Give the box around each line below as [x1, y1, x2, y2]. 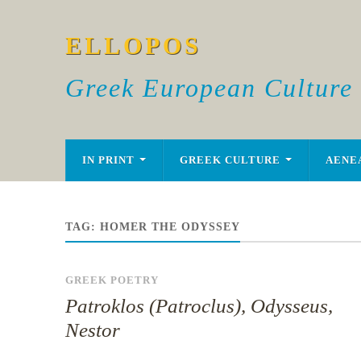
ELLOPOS [64, 32, 201, 59]
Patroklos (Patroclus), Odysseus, [64, 295, 333, 317]
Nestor [64, 319, 120, 341]
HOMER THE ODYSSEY [99, 221, 240, 233]
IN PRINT [81, 155, 135, 166]
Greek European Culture [64, 73, 353, 102]
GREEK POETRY [64, 275, 159, 286]
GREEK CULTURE [179, 155, 280, 166]
